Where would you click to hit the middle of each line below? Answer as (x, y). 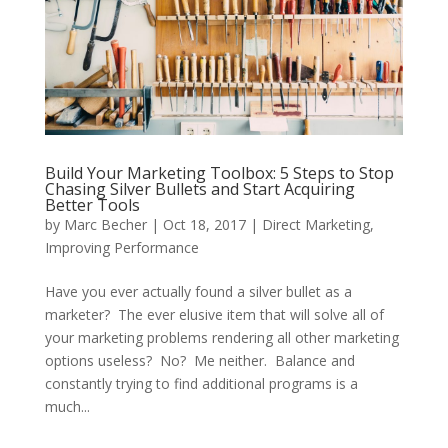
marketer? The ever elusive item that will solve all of (214, 315)
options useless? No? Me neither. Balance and (199, 361)
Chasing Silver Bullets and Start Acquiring (199, 189)
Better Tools (92, 205)
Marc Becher (105, 225)
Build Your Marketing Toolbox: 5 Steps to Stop (219, 173)
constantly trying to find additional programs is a (201, 384)
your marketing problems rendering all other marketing (221, 338)
